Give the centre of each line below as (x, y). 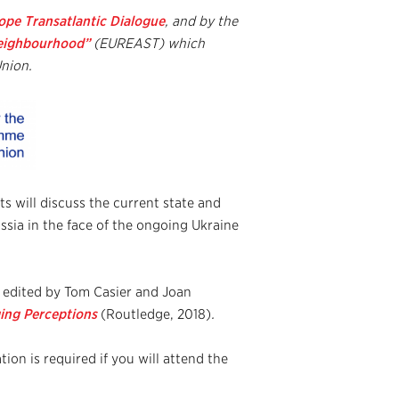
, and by (191, 21)
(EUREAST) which (147, 43)
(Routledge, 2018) (156, 314)
